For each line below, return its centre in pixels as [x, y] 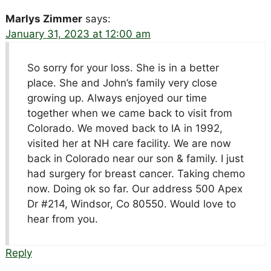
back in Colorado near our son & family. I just [135, 158]
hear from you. [62, 219]
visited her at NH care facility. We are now [129, 143]
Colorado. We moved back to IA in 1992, [125, 128]
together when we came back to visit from [129, 113]
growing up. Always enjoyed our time [117, 98]
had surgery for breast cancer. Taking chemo [136, 173]
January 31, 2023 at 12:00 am [78, 34]
